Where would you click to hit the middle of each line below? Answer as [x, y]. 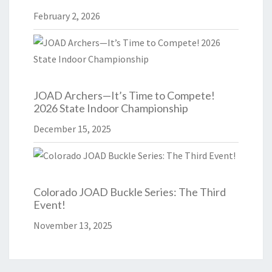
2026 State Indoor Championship [111, 108]
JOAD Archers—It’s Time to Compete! [124, 96]
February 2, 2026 [67, 16]
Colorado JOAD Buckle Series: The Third [130, 192]
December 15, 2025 [72, 129]
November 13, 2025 [73, 226]
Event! [49, 205]
